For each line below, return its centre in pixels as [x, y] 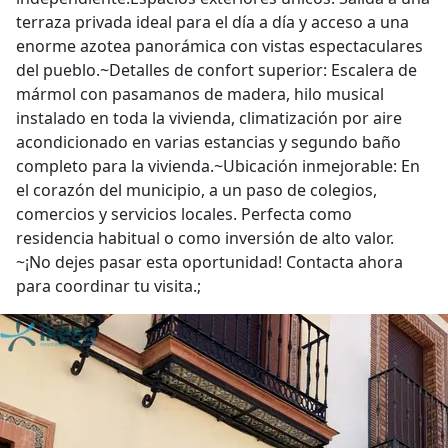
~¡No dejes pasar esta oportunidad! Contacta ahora [209, 262]
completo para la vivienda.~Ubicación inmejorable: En [218, 166]
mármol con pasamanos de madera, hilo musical [200, 94]
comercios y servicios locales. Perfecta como [184, 214]
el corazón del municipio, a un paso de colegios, [196, 190]
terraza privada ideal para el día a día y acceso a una [212, 22]
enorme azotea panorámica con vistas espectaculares [219, 46]
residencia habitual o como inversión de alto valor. [205, 238]
